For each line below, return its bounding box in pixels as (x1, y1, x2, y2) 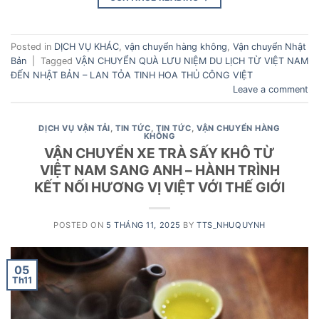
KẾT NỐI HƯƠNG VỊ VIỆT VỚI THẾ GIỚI (34, 179, 285, 196)
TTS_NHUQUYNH (197, 220, 266, 230)
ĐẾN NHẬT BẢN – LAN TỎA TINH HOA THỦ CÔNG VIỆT (11, 69, 253, 80)
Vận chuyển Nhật (233, 41, 306, 52)
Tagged (41, 55, 75, 66)
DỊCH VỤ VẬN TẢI (38, 123, 110, 134)
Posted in (11, 41, 54, 52)
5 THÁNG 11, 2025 (105, 220, 181, 230)
